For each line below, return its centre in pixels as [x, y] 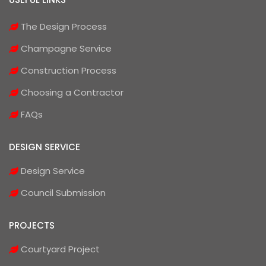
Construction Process [67, 70]
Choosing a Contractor [71, 92]
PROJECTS [32, 225]
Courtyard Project [59, 249]
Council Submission [62, 192]
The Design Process [63, 26]
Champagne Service [65, 48]
